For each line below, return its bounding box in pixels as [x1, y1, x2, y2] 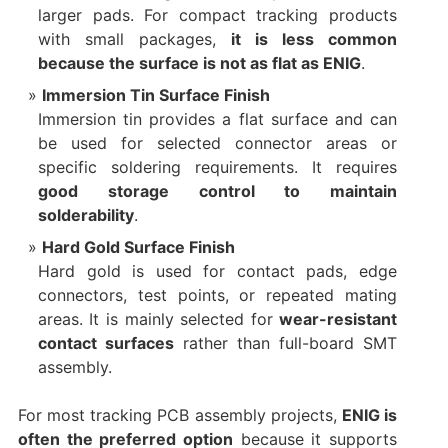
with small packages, [37, 29, 232, 50]
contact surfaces [37, 333, 174, 354]
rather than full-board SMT [173, 333, 398, 354]
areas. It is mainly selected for [37, 309, 280, 330]
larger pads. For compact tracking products [37, 5, 398, 26]
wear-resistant [279, 309, 398, 330]
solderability [37, 205, 134, 226]
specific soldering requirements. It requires [37, 157, 398, 178]
